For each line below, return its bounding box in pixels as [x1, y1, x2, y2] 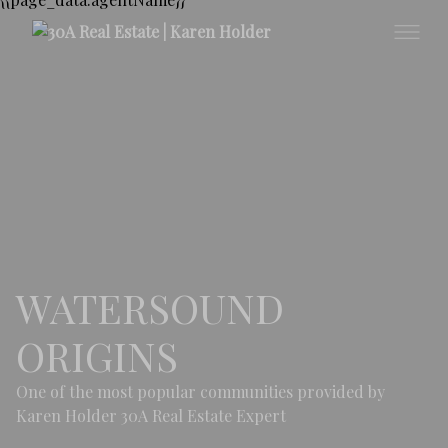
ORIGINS [16, 329, 178, 382]
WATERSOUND [16, 281, 284, 334]
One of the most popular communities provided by [16, 381, 385, 402]
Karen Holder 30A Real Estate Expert [16, 405, 286, 426]
